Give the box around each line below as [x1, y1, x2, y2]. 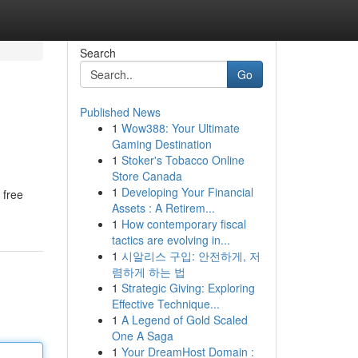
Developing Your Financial [121, 184, 253, 200]
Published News [79, 104, 161, 120]
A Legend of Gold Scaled [121, 312, 248, 328]
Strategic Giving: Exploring [121, 280, 255, 296]
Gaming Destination [111, 136, 212, 152]
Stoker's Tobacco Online [121, 152, 245, 168]
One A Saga [111, 328, 173, 344]
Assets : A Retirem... [111, 200, 215, 216]
